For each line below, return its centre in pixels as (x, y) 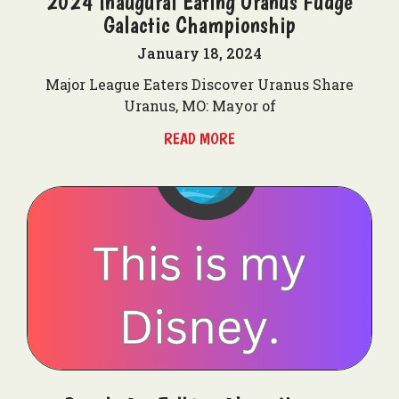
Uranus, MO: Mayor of (199, 106)
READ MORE (199, 138)
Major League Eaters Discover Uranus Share (199, 84)
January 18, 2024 (199, 53)
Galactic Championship (199, 24)
